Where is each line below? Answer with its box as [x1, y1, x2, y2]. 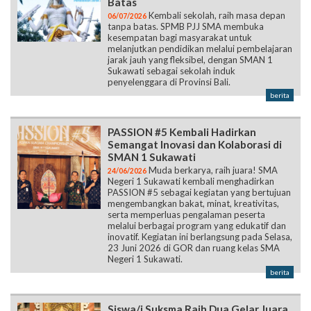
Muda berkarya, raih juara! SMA [146, 165, 278, 176]
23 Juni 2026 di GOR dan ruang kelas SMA [108, 242, 280, 254]
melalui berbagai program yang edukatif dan [108, 220, 286, 232]
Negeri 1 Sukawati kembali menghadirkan [108, 176, 274, 187]
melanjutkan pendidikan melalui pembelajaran [108, 43, 292, 55]
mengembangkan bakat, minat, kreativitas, [108, 198, 279, 210]
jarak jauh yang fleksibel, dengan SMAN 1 [108, 54, 273, 66]
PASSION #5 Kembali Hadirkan [108, 126, 256, 139]
